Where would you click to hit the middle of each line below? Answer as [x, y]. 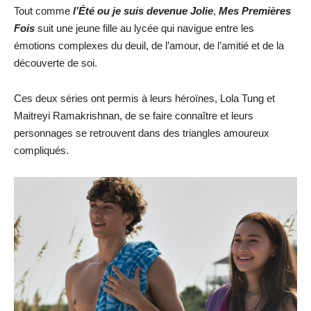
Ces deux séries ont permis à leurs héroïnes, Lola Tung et [144, 98]
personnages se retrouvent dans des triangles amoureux [142, 133]
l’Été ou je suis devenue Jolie [143, 11]
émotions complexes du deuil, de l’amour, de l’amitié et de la [149, 45]
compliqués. [41, 150]
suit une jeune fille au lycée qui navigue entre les [144, 28]
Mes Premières [255, 11]
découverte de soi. [56, 63]
